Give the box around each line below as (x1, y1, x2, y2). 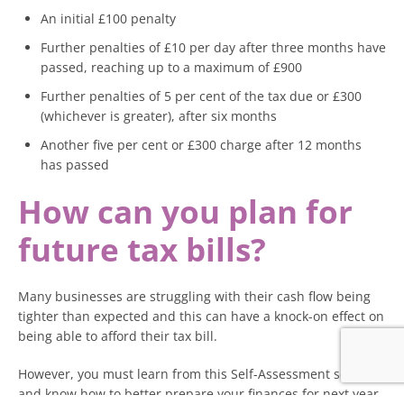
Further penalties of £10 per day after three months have (41, 39, 386, 56)
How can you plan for (18, 190, 353, 233)
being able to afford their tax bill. (18, 327, 217, 344)
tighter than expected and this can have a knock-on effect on (18, 308, 384, 325)
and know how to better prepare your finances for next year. (18, 385, 382, 402)
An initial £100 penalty (41, 10, 176, 27)
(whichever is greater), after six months (41, 107, 277, 124)
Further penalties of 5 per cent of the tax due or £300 (41, 87, 362, 105)
